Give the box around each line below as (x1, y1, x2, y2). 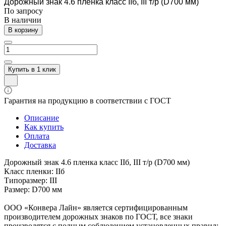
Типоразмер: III (4, 176, 57, 185)
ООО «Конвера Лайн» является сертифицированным (4, 203, 188, 212)
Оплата (24, 131, 49, 140)
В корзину (8, 26, 38, 34)
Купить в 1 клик (8, 65, 56, 73)
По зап (4, 6, 27, 15)
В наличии (4, 15, 41, 24)
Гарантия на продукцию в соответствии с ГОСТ (4, 96, 171, 105)
